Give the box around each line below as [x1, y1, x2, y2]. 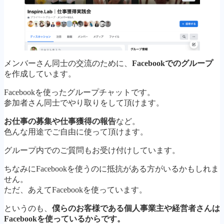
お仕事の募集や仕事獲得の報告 [4, 116, 116, 125]
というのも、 [4, 203, 52, 212]
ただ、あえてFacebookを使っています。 [4, 185, 147, 194]
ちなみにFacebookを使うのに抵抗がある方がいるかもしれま [4, 164, 219, 173]
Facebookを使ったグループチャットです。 [4, 87, 155, 96]
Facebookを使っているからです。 [4, 214, 125, 223]
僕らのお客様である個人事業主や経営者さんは [52, 203, 220, 212]
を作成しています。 [4, 69, 76, 78]
